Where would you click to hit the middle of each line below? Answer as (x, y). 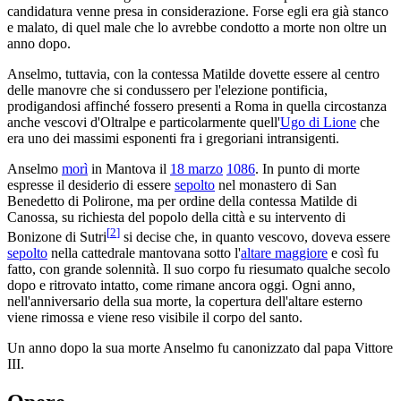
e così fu (353, 253)
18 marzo (196, 169)
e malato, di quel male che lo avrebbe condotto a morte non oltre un (197, 28)
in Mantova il (129, 169)
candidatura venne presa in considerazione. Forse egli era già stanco (198, 12)
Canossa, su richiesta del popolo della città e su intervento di (176, 218)
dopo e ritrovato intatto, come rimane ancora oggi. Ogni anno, (181, 286)
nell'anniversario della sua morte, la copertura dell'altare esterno (185, 302)
